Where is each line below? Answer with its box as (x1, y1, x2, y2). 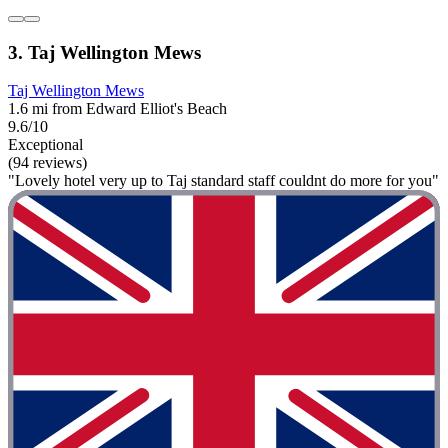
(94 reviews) (8, 154, 87, 172)
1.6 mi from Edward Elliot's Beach (8, 100, 227, 118)
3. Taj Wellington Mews (8, 41, 201, 63)
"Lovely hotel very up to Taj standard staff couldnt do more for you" (8, 172, 439, 190)
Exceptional (8, 136, 83, 154)
